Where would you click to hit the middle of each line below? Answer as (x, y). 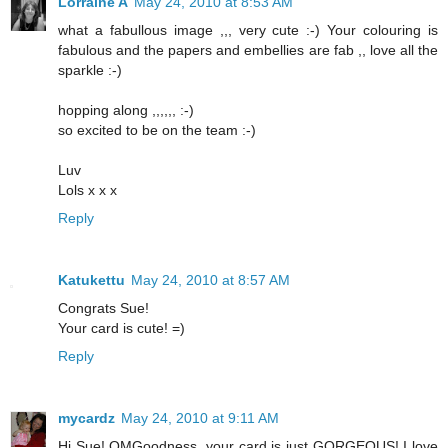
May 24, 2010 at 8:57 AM (210, 279)
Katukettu (91, 279)
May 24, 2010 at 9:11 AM (200, 417)
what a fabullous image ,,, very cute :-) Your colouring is (248, 29)
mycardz (86, 417)
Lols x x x (87, 189)
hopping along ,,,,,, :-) (126, 109)
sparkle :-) (90, 69)
